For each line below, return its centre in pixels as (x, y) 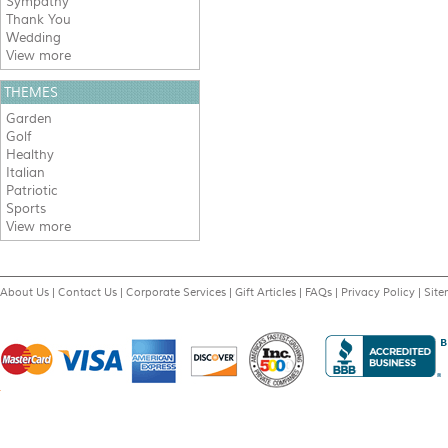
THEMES (31, 92)
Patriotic (32, 190)
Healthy (30, 154)
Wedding (33, 37)
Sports (26, 208)
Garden (29, 118)
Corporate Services (176, 292)
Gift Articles (265, 292)
